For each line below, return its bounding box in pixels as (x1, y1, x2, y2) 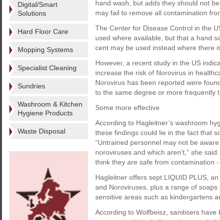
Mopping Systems (18, 46, 73, 54)
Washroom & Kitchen (18, 100, 82, 108)
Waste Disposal (18, 127, 65, 135)
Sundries (18, 82, 45, 90)
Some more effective (95, 104, 160, 111)
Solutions (18, 9, 46, 17)
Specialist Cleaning (18, 64, 77, 72)
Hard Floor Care (18, 27, 68, 35)
